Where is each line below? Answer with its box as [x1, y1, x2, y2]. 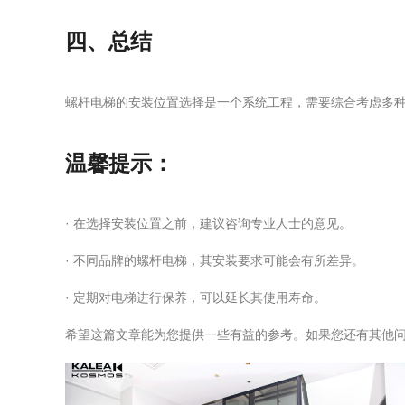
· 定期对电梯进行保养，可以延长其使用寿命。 [65, 289, 326, 305]
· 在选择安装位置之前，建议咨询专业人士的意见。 [65, 215, 352, 231]
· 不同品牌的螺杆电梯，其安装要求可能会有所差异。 [65, 252, 364, 268]
